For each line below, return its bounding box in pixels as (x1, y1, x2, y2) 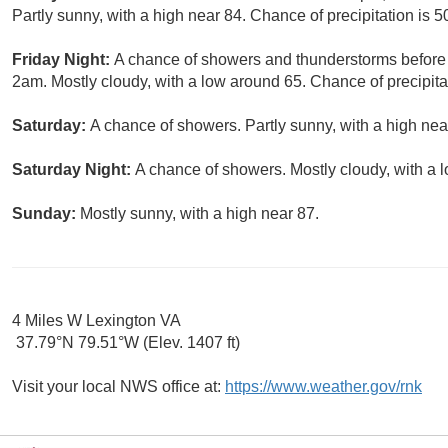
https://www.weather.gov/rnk (225, 378, 422, 396)
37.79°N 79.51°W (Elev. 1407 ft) (12, 334, 240, 352)
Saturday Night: (12, 161, 135, 179)
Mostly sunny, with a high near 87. (80, 205, 319, 223)
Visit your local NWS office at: (12, 378, 225, 396)
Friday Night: (12, 51, 114, 69)
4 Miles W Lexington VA (12, 312, 181, 330)
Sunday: (12, 205, 80, 223)
